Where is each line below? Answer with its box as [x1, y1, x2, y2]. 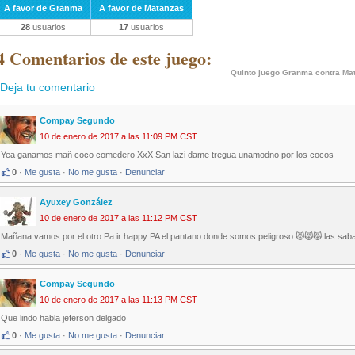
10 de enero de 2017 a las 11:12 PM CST [40, 213, 197, 223]
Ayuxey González [40, 197, 113, 208]
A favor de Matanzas [99, 2, 184, 13]
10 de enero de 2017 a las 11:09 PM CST [40, 132, 197, 142]
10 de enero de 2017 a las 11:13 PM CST [40, 295, 197, 305]
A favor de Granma [4, 2, 82, 13]
